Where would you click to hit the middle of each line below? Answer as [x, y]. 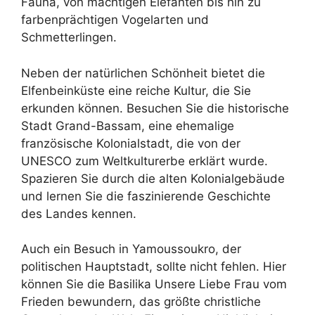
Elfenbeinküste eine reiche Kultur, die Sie [136, 90]
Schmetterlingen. [69, 37]
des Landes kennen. [79, 213]
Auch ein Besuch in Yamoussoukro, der [131, 249]
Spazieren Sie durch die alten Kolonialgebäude [153, 178]
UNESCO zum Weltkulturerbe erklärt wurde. [144, 161]
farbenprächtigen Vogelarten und [115, 20]
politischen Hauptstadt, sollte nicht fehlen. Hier [154, 266]
